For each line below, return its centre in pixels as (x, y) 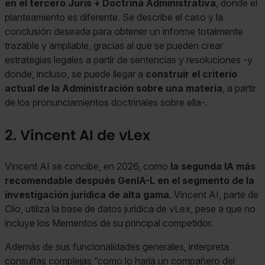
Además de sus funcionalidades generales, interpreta (117, 246)
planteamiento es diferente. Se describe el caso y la (114, 17)
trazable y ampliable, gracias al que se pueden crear (114, 45)
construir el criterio (191, 74)
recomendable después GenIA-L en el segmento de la (130, 180)
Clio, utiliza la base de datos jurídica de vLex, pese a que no (130, 209)
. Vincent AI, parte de (214, 194)
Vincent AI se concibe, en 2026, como (88, 166)
